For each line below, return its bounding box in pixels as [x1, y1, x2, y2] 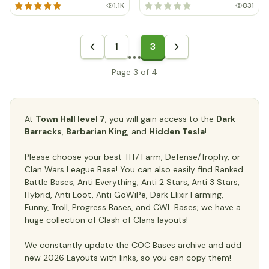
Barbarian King [66, 126, 127, 137]
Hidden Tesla [149, 126, 205, 137]
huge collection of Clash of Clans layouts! [25, 214, 188, 225]
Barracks [25, 126, 62, 137]
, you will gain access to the [105, 113, 216, 124]
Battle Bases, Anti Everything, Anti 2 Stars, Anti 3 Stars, [25, 177, 240, 187]
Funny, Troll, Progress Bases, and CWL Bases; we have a [25, 202, 241, 213]
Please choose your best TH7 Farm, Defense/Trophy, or [25, 151, 240, 162]
